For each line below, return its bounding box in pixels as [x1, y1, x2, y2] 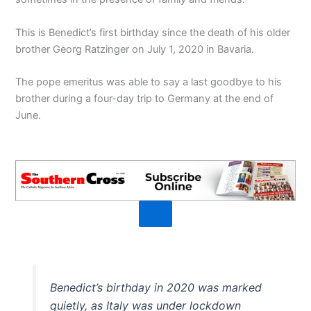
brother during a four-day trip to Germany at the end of [15, 92, 274, 106]
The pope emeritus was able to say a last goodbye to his [15, 76, 283, 89]
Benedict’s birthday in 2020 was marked [49, 280, 262, 295]
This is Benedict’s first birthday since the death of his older [15, 26, 291, 39]
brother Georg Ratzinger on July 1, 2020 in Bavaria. [15, 42, 255, 56]
